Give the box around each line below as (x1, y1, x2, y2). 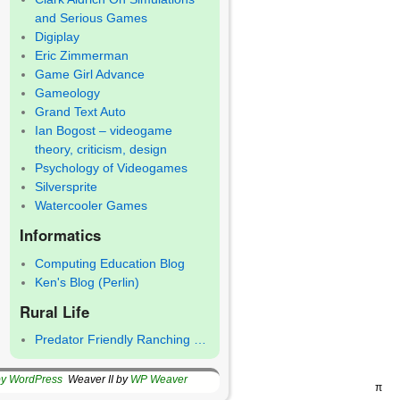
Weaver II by (62, 372, 130, 386)
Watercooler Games (35, 198, 148, 213)
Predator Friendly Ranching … (35, 331, 207, 346)
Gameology (35, 86, 101, 101)
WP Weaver (130, 372, 187, 386)
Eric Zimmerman (35, 48, 129, 63)
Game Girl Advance (35, 67, 146, 82)
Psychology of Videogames (35, 161, 188, 176)
